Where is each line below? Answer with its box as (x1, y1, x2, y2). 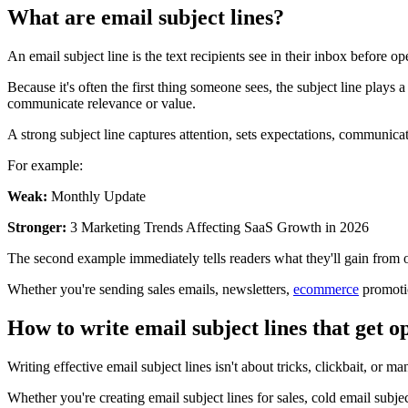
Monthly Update (47, 189, 146, 205)
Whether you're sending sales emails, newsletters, (7, 281, 293, 298)
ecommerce (293, 281, 359, 298)
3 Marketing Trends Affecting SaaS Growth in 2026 (66, 219, 369, 236)
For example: (7, 158, 83, 174)
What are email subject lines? (7, 5, 284, 30)
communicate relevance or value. (7, 96, 196, 112)
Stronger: (7, 219, 66, 236)
